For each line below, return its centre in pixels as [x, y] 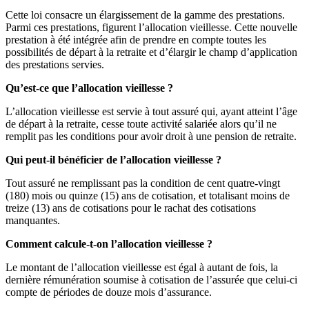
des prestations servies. [55, 65]
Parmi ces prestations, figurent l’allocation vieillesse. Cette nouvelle [151, 28]
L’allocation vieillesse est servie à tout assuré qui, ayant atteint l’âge [151, 112]
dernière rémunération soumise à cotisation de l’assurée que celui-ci [151, 280]
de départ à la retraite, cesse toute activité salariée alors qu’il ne [141, 124]
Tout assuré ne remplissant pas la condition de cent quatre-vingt [143, 183]
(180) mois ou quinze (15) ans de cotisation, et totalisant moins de [148, 196]
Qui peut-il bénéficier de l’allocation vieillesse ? [113, 160]
